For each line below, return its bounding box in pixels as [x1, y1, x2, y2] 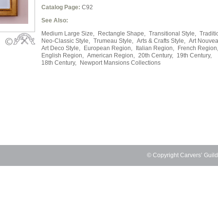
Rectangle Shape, [98, 30, 145, 37]
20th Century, [138, 52, 173, 59]
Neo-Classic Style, [41, 37, 90, 44]
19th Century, [177, 52, 212, 59]
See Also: [41, 17, 68, 24]
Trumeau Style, [93, 37, 133, 44]
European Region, [84, 45, 132, 52]
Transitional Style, [149, 30, 196, 37]
